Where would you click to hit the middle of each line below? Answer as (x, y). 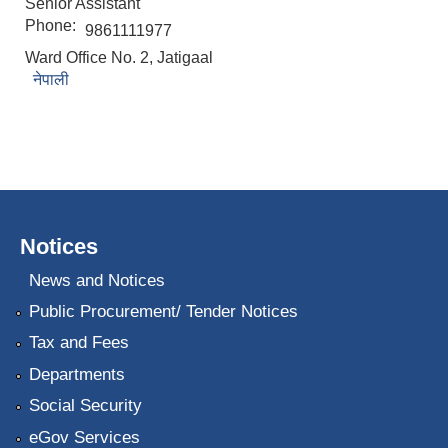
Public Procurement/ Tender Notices (163, 312)
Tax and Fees (78, 343)
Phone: (52, 26)
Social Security (85, 406)
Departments (76, 374)
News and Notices (96, 280)
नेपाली (51, 80)
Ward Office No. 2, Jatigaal (119, 58)
